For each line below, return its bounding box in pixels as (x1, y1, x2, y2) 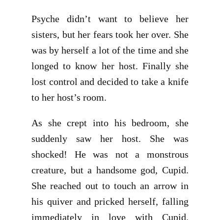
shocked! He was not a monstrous (31, 149, 189, 160)
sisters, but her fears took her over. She (31, 29, 189, 40)
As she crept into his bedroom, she (31, 117, 189, 128)
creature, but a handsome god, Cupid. (31, 165, 189, 175)
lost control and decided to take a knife (31, 76, 189, 87)
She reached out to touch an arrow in (31, 180, 189, 191)
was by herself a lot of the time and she (31, 45, 189, 55)
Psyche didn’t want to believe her (31, 13, 189, 24)
